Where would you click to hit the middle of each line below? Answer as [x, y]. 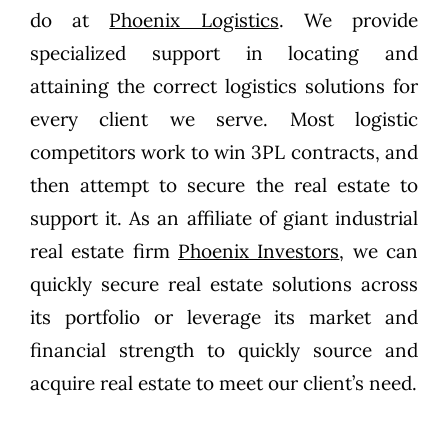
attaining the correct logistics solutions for [224, 85]
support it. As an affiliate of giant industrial [224, 217]
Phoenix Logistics [194, 19]
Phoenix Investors [259, 250]
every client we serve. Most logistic [224, 118]
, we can [379, 250]
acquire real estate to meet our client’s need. [223, 382]
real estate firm [103, 250]
